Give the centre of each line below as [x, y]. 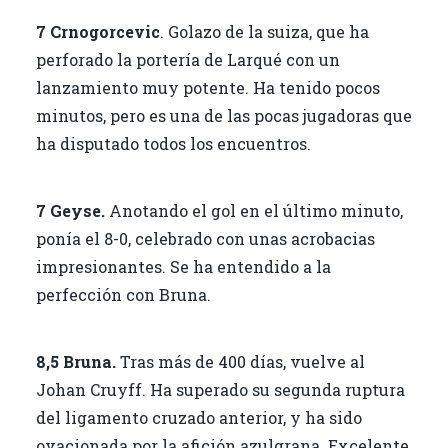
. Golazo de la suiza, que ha [264, 31]
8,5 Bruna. [75, 361]
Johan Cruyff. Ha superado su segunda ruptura [220, 389]
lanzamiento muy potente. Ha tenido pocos [207, 87]
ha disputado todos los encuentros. [173, 143]
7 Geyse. [70, 210]
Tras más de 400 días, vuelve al [240, 361]
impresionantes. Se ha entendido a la [183, 266]
